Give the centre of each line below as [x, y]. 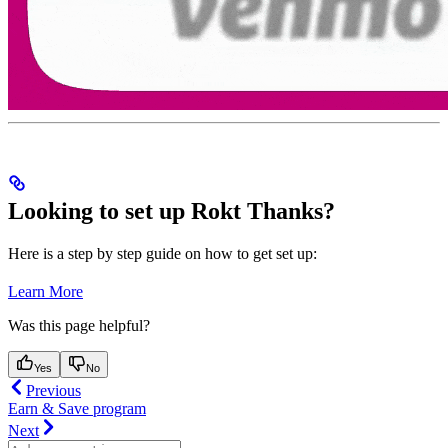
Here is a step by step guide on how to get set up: [162, 253]
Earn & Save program [77, 408]
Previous [53, 390]
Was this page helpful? [79, 325]
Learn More [45, 291]
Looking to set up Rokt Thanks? [171, 210]
